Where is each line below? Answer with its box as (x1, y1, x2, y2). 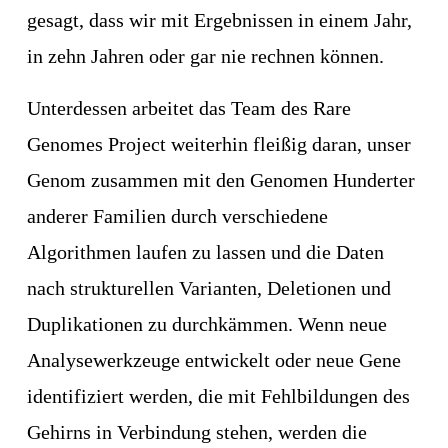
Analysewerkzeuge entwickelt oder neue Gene (26, 349, 401, 372)
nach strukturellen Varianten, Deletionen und (26, 277, 391, 300)
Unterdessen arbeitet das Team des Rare (26, 97, 351, 120)
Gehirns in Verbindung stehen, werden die (26, 421, 367, 444)
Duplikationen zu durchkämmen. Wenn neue (26, 313, 387, 336)
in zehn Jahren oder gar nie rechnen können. (26, 45, 384, 68)
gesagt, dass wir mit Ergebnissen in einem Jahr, (26, 9, 412, 32)
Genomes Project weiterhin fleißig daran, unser (26, 133, 411, 156)
